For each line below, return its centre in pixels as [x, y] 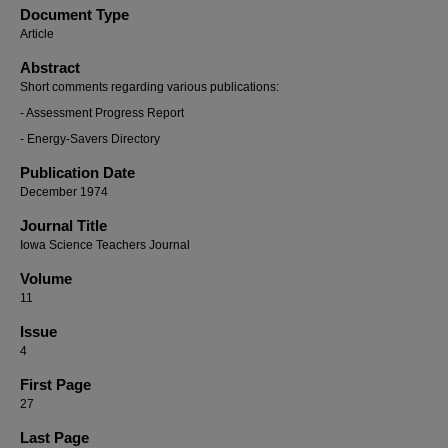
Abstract [50, 67]
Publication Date [77, 172]
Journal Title [63, 225]
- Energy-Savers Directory [90, 139]
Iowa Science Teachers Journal [105, 245]
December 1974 [64, 192]
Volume [46, 278]
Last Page [54, 437]
